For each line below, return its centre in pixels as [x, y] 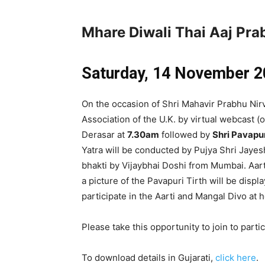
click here [236, 258]
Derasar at [104, 135]
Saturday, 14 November [166, 73]
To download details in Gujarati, [148, 258]
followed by [186, 135]
